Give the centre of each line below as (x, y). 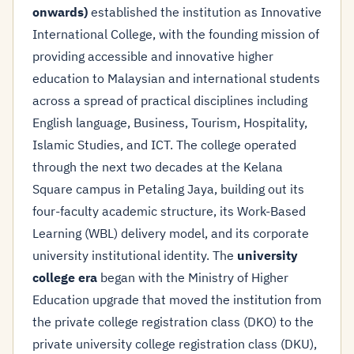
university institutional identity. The (135, 255)
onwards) (60, 12)
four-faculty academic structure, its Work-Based (169, 211)
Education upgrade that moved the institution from (177, 299)
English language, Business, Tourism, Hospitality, (170, 122)
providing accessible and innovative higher (153, 56)
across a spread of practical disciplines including (170, 100)
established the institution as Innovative (205, 12)
